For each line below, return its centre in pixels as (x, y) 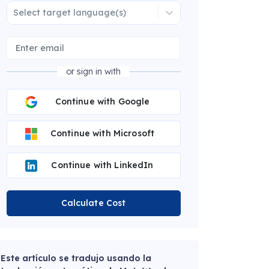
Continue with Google (102, 102)
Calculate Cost (93, 203)
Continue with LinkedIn (102, 165)
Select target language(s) (69, 12)
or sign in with (93, 72)
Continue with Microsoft (102, 134)
